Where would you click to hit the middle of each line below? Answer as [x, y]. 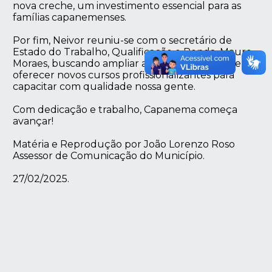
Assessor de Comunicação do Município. [109, 155]
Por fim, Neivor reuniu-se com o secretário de [123, 40]
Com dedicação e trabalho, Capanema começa [125, 109]
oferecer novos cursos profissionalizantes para [124, 75]
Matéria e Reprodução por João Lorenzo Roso [124, 144]
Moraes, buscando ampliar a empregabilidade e [127, 63]
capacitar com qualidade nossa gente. [104, 86]
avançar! [33, 121]
